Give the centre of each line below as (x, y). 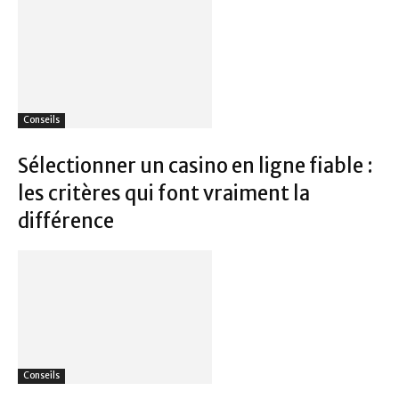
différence (66, 220)
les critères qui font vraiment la (164, 193)
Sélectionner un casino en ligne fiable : (195, 165)
